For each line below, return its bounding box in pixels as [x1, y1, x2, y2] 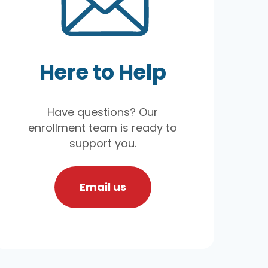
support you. [69, 135, 136, 151]
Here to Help [39, 57, 166, 87]
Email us [79, 179, 126, 194]
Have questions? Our [47, 104, 159, 120]
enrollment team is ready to [28, 120, 178, 135]
